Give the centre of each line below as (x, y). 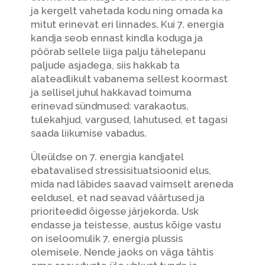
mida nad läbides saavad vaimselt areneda (132, 184)
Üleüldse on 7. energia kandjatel (107, 156)
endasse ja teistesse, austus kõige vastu (125, 224)
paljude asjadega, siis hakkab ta (105, 65)
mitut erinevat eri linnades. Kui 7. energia (127, 24)
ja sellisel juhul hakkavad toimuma (111, 92)
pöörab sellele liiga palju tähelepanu (118, 51)
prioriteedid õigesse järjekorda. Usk (114, 211)
